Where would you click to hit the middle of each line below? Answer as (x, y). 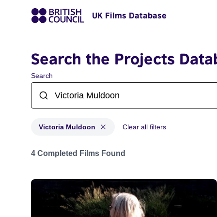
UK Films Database (129, 15)
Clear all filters (144, 127)
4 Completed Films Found (78, 153)
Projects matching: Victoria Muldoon (92, 148)
